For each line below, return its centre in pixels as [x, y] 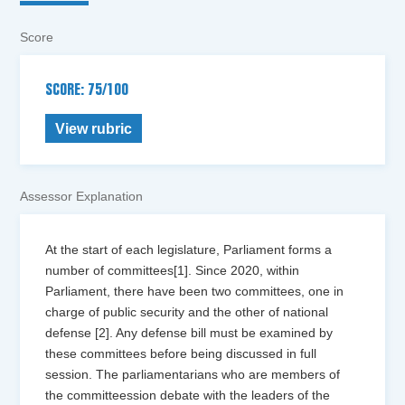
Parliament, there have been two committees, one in [195, 292]
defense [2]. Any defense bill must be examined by [189, 333]
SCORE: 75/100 [87, 91]
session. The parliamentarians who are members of [193, 375]
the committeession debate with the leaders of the [188, 396]
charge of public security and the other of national [187, 312]
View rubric [94, 129]
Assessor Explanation [82, 197]
